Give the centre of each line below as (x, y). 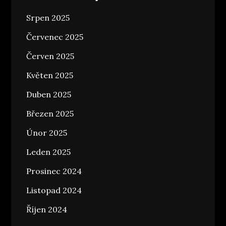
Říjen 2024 (47, 210)
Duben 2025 (49, 95)
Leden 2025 (49, 152)
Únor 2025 (47, 133)
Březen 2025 (50, 114)
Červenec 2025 (55, 37)
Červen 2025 (50, 56)
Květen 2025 (50, 75)
